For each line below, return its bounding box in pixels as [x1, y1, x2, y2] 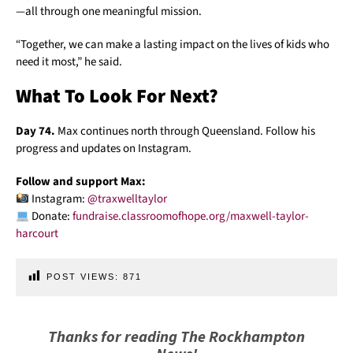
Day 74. [16, 123, 55, 140]
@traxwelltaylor [87, 191, 168, 208]
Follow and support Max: [16, 173, 146, 191]
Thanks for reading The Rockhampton [48, 326, 305, 347]
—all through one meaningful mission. [16, 3, 202, 20]
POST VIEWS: [46, 272, 119, 282]
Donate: [29, 208, 73, 225]
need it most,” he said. [16, 54, 122, 71]
